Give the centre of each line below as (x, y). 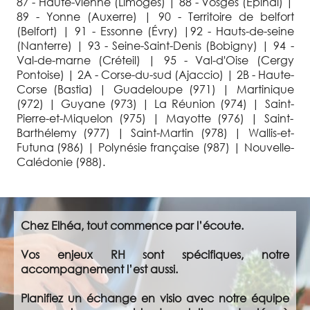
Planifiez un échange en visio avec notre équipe (155, 298)
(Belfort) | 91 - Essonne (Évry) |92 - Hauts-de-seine (155, 30)
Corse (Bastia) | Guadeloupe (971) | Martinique (155, 89)
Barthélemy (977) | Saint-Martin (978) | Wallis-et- (155, 132)
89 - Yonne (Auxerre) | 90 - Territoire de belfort (155, 16)
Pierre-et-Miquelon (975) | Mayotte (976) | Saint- (155, 118)
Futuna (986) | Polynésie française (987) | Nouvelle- (155, 147)
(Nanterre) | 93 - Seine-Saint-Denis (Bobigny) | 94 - (155, 45)
